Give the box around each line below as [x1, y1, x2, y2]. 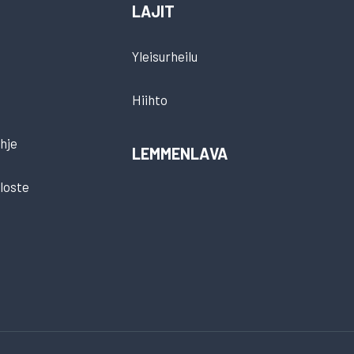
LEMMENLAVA [131, 144, 228, 163]
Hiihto [131, 92, 168, 107]
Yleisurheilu [131, 48, 198, 64]
